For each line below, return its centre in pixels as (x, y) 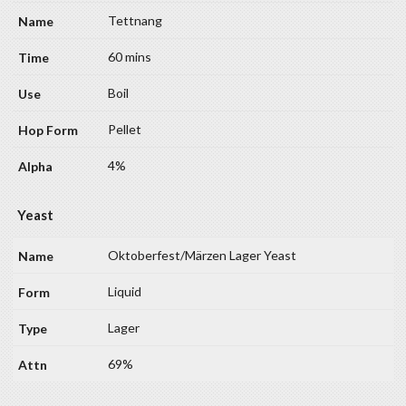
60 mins (130, 56)
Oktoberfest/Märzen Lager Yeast (202, 255)
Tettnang (135, 20)
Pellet (125, 129)
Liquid (125, 291)
